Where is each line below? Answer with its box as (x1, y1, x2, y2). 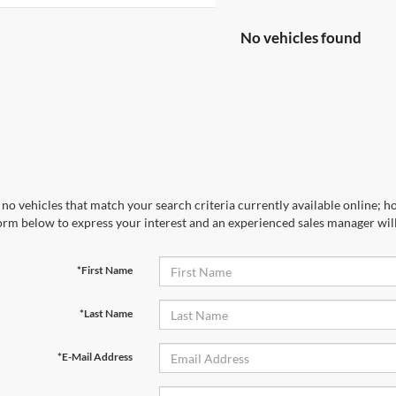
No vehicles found (240, 28, 362, 47)
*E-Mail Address (57, 350, 133, 363)
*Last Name (79, 307, 133, 320)
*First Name (76, 263, 133, 277)
